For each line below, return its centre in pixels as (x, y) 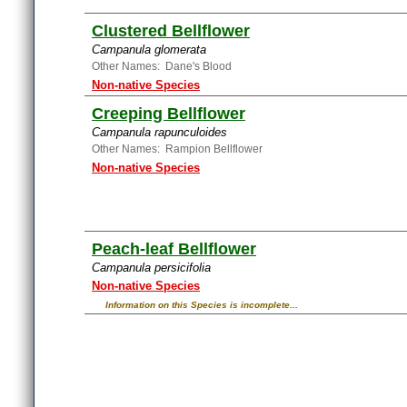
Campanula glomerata (149, 50)
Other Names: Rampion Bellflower (177, 149)
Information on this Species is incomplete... (202, 305)
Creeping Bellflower (169, 114)
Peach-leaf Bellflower (174, 249)
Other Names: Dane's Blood (162, 66)
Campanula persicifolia (151, 268)
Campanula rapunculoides (159, 132)
